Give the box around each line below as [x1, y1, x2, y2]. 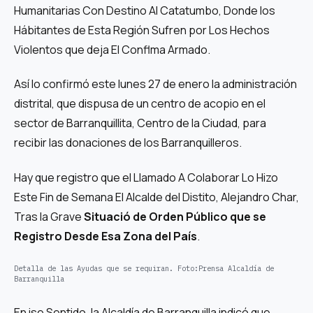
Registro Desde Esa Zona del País [14, 228, 197, 244]
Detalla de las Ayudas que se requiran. [14, 263, 173, 274]
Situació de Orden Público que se [84, 208, 266, 224]
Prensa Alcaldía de [198, 263, 274, 274]
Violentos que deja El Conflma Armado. [14, 41, 210, 57]
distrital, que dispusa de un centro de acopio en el [14, 96, 265, 112]
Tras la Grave [14, 208, 84, 224]
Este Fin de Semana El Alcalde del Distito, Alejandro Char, [14, 189, 299, 205]
